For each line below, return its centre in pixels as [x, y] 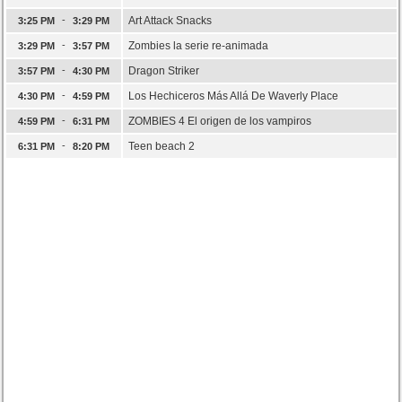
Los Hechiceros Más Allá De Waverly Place [233, 96]
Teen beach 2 [161, 146]
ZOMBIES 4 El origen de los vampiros [219, 121]
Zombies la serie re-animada [198, 45]
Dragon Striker [163, 70]
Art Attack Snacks [170, 20]
